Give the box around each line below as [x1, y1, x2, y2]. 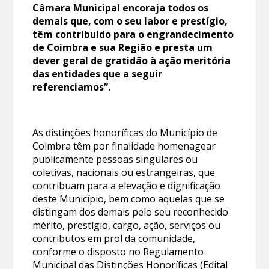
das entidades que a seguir [32, 67, 163, 80]
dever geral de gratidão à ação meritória [32, 53, 231, 67]
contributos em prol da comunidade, [32, 231, 196, 245]
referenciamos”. [32, 80, 111, 94]
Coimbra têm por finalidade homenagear [32, 139, 216, 153]
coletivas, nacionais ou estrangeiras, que [32, 165, 216, 179]
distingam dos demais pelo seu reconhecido [32, 205, 229, 219]
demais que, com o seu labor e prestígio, [32, 14, 228, 28]
